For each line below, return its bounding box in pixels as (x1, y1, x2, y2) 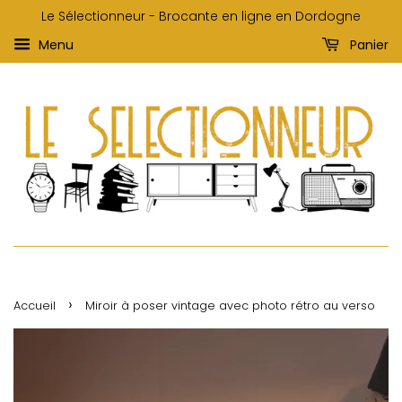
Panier (346, 36, 389, 55)
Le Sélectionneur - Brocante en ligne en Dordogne (41, 7, 361, 25)
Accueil (13, 298, 56, 314)
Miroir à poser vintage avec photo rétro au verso (85, 298, 375, 314)
